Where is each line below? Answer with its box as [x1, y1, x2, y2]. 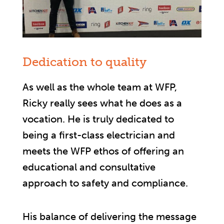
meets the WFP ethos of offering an [22, 144, 184, 157]
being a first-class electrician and [22, 128, 175, 141]
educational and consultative [22, 160, 155, 173]
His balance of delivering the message [22, 210, 196, 222]
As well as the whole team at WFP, [22, 80, 177, 93]
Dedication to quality [22, 54, 146, 69]
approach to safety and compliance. [22, 176, 188, 189]
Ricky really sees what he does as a [22, 96, 182, 109]
